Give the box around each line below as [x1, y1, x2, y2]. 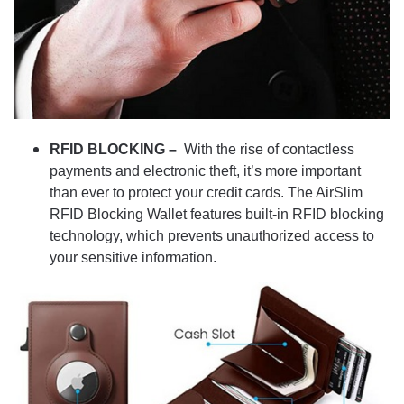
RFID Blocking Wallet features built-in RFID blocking [50, 207, 384, 223]
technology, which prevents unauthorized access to [50, 228, 374, 244]
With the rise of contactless [184, 142, 354, 158]
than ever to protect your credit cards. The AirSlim [50, 185, 363, 201]
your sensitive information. [50, 250, 216, 266]
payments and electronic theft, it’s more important [50, 163, 361, 179]
